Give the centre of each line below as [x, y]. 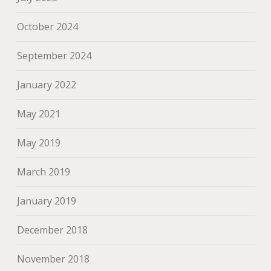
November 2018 [54, 259]
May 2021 [39, 114]
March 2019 [44, 172]
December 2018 [53, 230]
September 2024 [54, 56]
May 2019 [39, 143]
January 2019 [47, 201]
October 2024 [48, 27]
